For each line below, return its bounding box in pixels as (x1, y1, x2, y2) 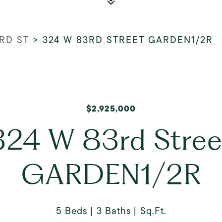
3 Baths (96, 204, 131, 218)
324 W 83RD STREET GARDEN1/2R (43, 33, 213, 47)
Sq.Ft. (140, 204, 166, 218)
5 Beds (55, 204, 87, 218)
